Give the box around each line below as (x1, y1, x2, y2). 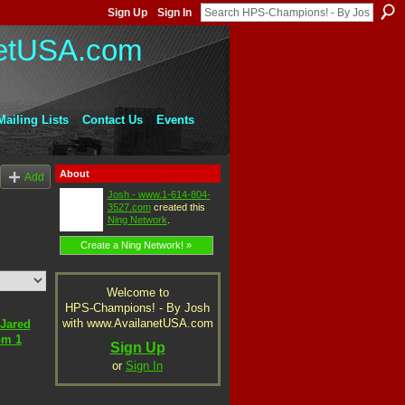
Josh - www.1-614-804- (107, 188, 211, 200)
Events (155, 112, 194, 127)
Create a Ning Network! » (80, 240, 193, 251)
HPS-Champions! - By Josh (65, 300, 210, 315)
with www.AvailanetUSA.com (61, 316, 213, 330)
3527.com (107, 201, 151, 212)
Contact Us (81, 112, 143, 127)
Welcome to (106, 285, 169, 299)
